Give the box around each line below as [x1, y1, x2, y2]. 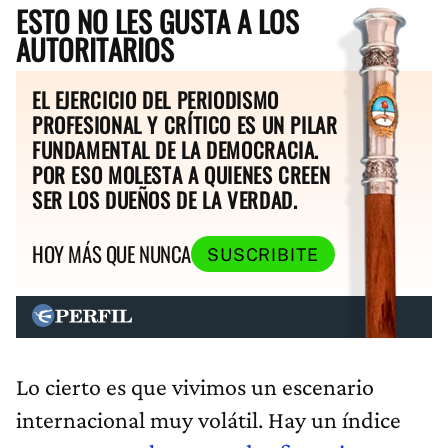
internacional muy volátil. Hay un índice [16, 405, 401, 433]
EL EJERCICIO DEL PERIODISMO [32, 84, 279, 116]
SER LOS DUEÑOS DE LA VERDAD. [32, 184, 298, 216]
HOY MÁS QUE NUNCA [32, 238, 191, 270]
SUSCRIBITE [206, 243, 319, 265]
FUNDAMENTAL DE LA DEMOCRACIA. [32, 134, 320, 166]
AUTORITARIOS [16, 28, 174, 71]
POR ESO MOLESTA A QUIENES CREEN [32, 159, 331, 191]
